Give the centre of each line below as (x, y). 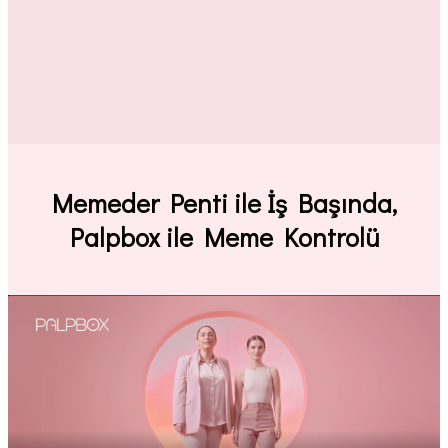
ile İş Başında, (312, 202)
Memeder (110, 202)
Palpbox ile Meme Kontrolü (224, 236)
